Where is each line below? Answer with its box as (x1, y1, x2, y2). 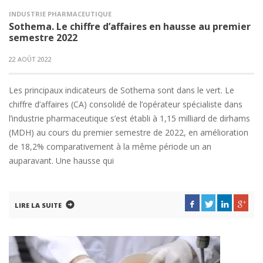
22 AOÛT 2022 (9, 55, 52, 63)
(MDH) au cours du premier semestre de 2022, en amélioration (9, 127, 248, 138)
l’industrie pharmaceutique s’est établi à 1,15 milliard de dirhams (9, 113, 250, 124)
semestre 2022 (9, 31, 77, 44)
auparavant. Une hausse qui (9, 155, 114, 166)
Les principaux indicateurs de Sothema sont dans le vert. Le (9, 85, 234, 96)
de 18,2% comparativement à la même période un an (9, 141, 211, 152)
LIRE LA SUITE (15, 201, 62, 210)
